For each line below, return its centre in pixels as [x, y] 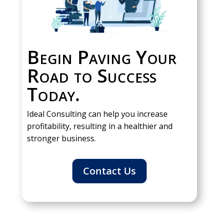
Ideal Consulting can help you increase [97, 114]
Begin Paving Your [101, 57]
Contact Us [109, 171]
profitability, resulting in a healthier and [99, 126]
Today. [53, 94]
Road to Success [91, 76]
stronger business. [61, 139]
